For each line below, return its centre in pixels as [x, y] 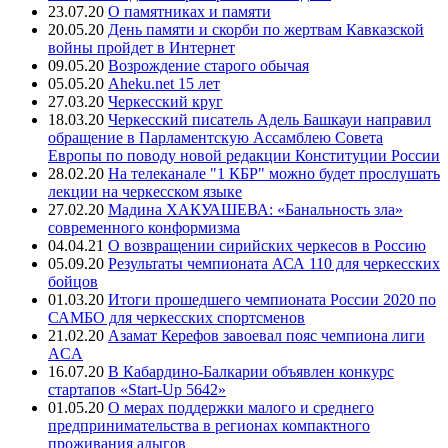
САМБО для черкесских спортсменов [176, 318]
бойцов [73, 282]
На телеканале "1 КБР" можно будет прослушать [274, 174]
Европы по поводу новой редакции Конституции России [244, 156]
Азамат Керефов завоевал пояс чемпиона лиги [266, 336]
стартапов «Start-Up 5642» [137, 390]
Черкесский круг [165, 102]
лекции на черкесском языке [145, 192]
